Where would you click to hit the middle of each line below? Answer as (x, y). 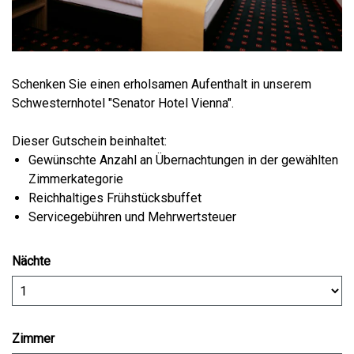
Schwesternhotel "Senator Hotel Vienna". (123, 104)
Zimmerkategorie (75, 179)
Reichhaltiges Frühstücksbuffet (115, 198)
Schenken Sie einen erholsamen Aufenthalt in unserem (162, 85)
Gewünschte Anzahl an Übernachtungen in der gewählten (183, 160)
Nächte (31, 262)
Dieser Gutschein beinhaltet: (89, 141)
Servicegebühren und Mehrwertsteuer (134, 217)
